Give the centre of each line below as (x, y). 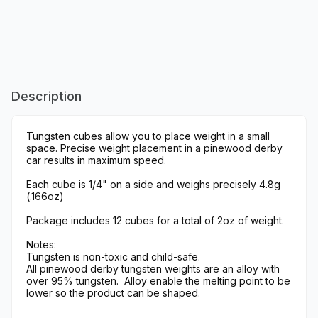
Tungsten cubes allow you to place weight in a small (148, 136)
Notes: (41, 245)
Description (46, 97)
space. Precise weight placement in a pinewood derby (154, 148)
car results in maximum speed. (96, 160)
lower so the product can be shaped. (113, 293)
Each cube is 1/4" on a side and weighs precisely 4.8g (153, 185)
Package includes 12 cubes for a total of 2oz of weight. (155, 221)
